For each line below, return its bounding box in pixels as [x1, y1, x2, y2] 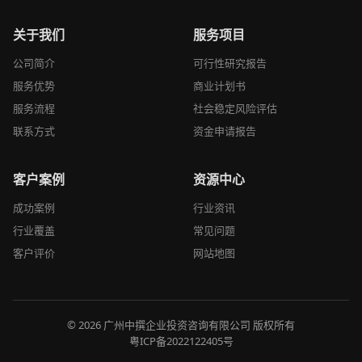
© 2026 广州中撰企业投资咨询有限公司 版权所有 [67, 318, 295, 333]
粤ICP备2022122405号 [128, 334, 234, 349]
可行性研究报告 [193, 56, 267, 71]
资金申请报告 [193, 124, 256, 139]
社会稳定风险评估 [193, 101, 277, 116]
